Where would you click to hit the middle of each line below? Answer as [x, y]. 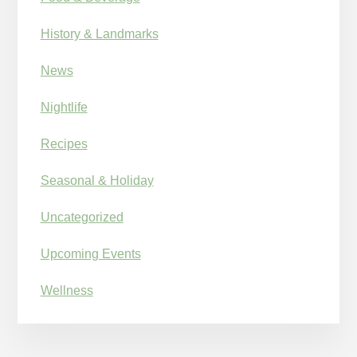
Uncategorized [82, 218]
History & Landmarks [99, 34]
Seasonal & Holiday [97, 181]
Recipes [64, 144]
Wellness [67, 291]
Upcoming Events [90, 254]
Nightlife [64, 108]
